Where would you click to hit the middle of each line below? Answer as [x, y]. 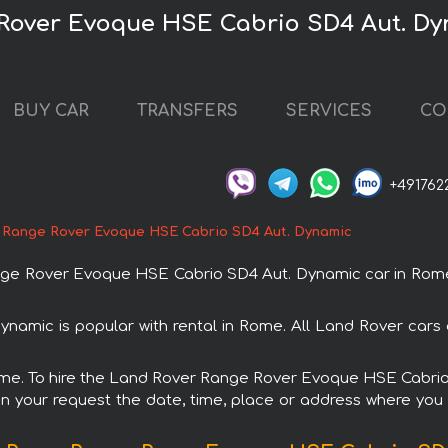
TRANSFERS [187, 111]
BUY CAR [51, 111]
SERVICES [329, 111]
